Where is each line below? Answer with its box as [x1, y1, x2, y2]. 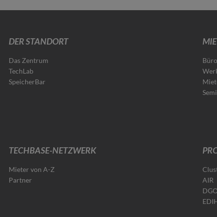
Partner [9, 175, 32, 184]
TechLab [9, 66, 34, 75]
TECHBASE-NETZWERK [9, 144, 97, 155]
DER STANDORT [9, 35, 69, 46]
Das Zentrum [9, 56, 49, 64]
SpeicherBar [9, 77, 46, 86]
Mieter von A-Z [9, 165, 55, 173]
